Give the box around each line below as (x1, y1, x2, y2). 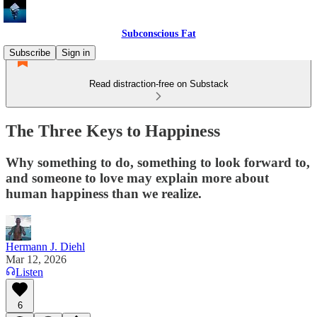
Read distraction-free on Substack (88, 79, 229, 89)
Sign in (62, 47, 90, 58)
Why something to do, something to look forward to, (6, 154, 310, 170)
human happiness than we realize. (6, 185, 202, 201)
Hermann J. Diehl (6, 240, 85, 253)
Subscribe (9, 47, 50, 58)
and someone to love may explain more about (6, 170, 269, 185)
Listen (16, 265, 43, 278)
